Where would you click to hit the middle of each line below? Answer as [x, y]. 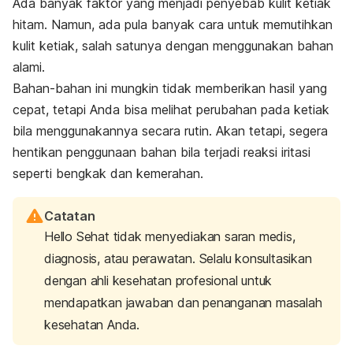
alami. [29, 67]
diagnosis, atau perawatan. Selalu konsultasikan [178, 259]
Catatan [70, 216]
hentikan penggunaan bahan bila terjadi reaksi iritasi [162, 152]
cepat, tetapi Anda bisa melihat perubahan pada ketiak [171, 110]
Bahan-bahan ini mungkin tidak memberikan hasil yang [170, 89]
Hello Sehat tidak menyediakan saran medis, [170, 237]
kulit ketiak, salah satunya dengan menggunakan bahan [173, 46]
